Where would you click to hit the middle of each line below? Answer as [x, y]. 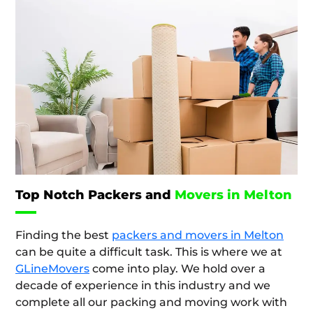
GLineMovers [52, 269]
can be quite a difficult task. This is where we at [149, 252]
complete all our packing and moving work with [151, 303]
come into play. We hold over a [177, 269]
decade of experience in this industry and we [143, 286]
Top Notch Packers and [95, 195]
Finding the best [64, 235]
